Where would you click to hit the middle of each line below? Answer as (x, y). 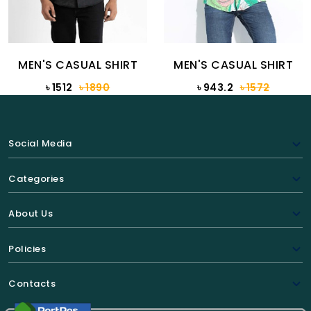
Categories (36, 178)
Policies (27, 249)
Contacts (32, 283)
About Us (31, 214)
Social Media (40, 144)
